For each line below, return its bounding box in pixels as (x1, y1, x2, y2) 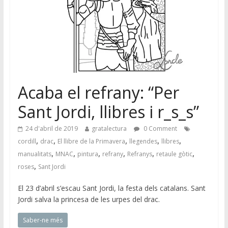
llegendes (129, 136, 157, 146)
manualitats (17, 149, 51, 158)
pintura (77, 149, 98, 158)
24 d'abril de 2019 (25, 124, 78, 133)
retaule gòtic (156, 149, 192, 158)
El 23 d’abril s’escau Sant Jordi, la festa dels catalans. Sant (17, 183, 206, 193)
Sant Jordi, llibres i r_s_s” (17, 100, 199, 123)
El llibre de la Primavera (57, 136, 125, 146)
